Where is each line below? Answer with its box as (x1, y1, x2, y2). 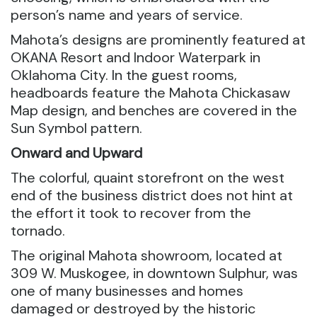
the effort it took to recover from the (11, 204, 251, 222)
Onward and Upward (11, 144, 142, 162)
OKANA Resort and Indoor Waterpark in (11, 48, 260, 67)
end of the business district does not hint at (11, 186, 293, 204)
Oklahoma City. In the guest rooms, (11, 66, 237, 84)
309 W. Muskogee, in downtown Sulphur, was (11, 264, 298, 282)
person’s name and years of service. (11, 6, 243, 24)
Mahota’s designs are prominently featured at (11, 30, 306, 49)
